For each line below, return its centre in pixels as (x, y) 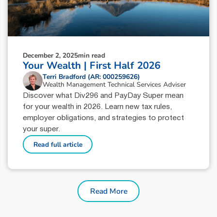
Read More (108, 191)
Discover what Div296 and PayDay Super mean (103, 96)
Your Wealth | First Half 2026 (92, 65)
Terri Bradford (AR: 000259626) (91, 77)
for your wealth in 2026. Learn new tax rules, (98, 107)
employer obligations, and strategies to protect (104, 118)
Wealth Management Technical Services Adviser (114, 84)
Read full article (58, 144)
